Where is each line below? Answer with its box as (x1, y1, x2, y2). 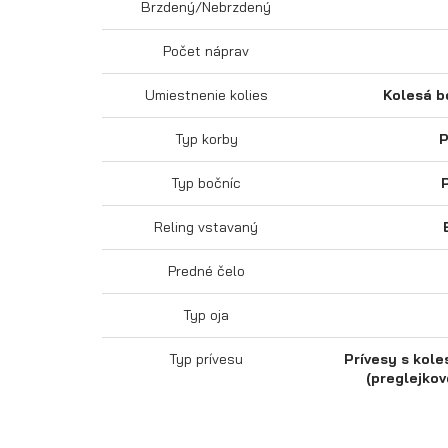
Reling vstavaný (154, 218, 258, 236)
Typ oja (183, 306, 229, 324)
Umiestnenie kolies (144, 86, 268, 104)
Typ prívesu (169, 350, 243, 368)
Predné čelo (167, 262, 245, 280)
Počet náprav (163, 42, 249, 60)
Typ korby (174, 130, 238, 148)
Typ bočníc (171, 174, 241, 192)
